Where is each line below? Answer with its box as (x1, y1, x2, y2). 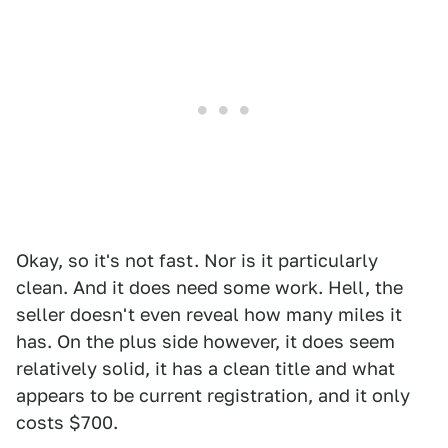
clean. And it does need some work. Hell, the (16, 277, 403, 298)
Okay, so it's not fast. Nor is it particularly (16, 250, 378, 271)
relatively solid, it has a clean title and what (16, 358, 395, 379)
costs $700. (16, 412, 118, 433)
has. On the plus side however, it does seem (16, 331, 395, 352)
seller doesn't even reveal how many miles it (16, 304, 402, 325)
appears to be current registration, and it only (16, 385, 410, 406)
